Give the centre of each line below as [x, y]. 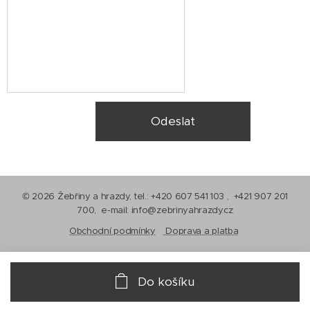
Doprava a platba [202, 231]
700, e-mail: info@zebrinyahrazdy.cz [155, 210]
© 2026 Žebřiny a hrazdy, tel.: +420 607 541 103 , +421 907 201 [155, 197]
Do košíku [166, 282]
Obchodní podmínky [112, 231]
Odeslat [173, 121]
